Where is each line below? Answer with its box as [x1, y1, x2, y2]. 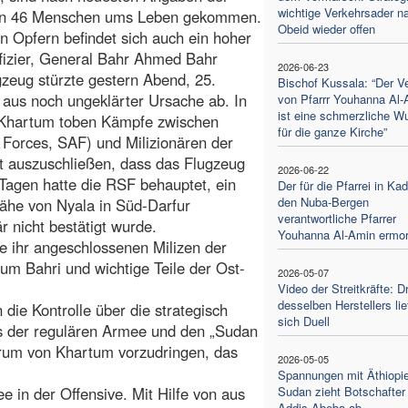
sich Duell [277, 311, 330, 330]
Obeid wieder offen [277, 19, 375, 37]
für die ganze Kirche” [277, 122, 387, 140]
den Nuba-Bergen [277, 192, 369, 210]
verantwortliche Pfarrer [277, 209, 396, 227]
